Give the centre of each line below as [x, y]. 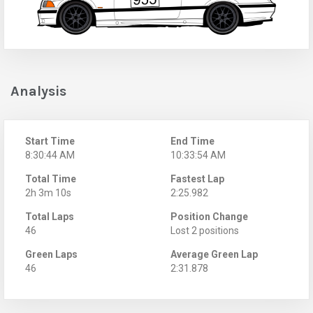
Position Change [209, 216]
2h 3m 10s [48, 192]
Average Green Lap [214, 254]
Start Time [50, 141]
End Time [192, 141]
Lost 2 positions [205, 230]
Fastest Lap [197, 179]
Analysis [38, 91]
